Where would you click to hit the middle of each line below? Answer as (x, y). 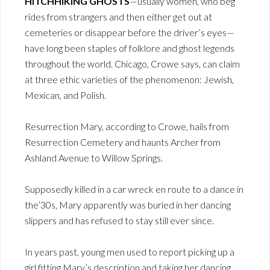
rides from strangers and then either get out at (118, 17)
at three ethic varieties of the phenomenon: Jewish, (129, 80)
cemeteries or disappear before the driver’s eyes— (130, 33)
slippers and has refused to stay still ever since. (119, 221)
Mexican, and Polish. (65, 95)
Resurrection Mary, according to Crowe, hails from (127, 127)
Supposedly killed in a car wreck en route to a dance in (134, 189)
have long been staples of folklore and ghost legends (130, 48)
